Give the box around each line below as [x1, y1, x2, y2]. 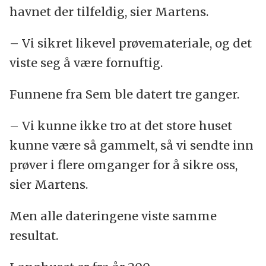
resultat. [9, 228, 58, 243]
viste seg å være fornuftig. [9, 55, 163, 71]
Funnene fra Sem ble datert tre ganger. [9, 87, 239, 102]
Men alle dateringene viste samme [9, 208, 217, 224]
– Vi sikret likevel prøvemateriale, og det [9, 36, 252, 51]
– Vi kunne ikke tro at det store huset [9, 118, 232, 134]
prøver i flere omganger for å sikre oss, [9, 157, 237, 173]
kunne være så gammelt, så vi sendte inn [9, 138, 254, 153]
